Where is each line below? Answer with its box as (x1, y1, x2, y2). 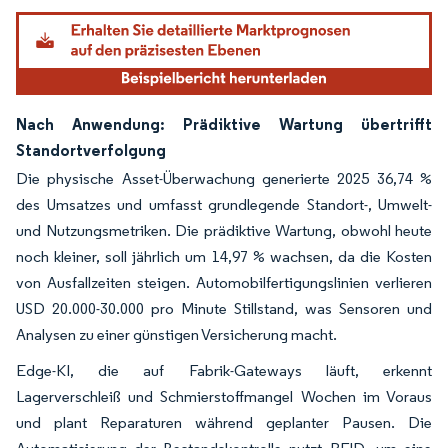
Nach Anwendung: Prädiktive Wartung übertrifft (16, 113, 432, 134)
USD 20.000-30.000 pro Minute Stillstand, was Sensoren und (16, 298, 432, 318)
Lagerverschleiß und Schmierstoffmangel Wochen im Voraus (16, 386, 432, 406)
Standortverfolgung (16, 139, 166, 160)
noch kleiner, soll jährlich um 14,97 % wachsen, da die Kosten (16, 246, 432, 266)
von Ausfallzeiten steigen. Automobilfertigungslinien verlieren (16, 272, 432, 292)
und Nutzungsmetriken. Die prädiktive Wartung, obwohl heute (16, 220, 432, 240)
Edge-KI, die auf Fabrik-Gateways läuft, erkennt (16, 360, 432, 380)
